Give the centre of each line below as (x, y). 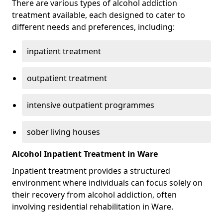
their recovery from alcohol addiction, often (94, 195)
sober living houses (63, 132)
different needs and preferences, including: (93, 27)
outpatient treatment (67, 78)
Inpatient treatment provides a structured (91, 171)
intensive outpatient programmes (91, 105)
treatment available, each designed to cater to (99, 15)
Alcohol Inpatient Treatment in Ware (85, 154)
